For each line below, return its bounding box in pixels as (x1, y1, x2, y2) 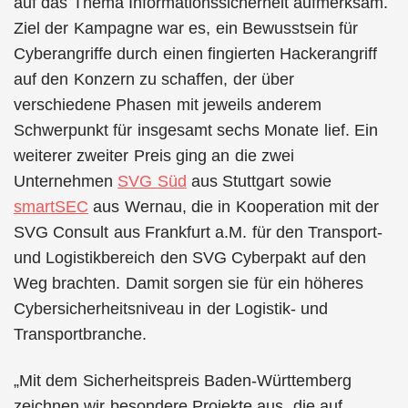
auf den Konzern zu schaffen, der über (14, 70, 294, 88)
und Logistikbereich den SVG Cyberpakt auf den (14, 249, 366, 267)
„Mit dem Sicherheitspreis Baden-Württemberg (14, 371, 352, 390)
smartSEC (14, 198, 88, 216)
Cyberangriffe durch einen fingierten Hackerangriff (14, 45, 378, 63)
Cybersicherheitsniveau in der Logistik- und (14, 300, 329, 318)
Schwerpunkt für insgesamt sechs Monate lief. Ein (14, 121, 378, 139)
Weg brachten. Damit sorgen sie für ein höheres (14, 274, 364, 292)
